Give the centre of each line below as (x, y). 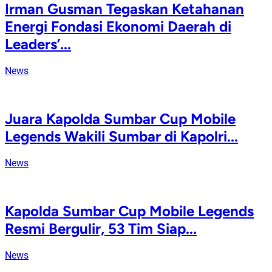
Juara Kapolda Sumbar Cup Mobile (120, 118)
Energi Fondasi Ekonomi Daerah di (118, 27)
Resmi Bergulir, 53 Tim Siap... (101, 228)
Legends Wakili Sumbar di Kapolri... (121, 136)
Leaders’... (38, 44)
